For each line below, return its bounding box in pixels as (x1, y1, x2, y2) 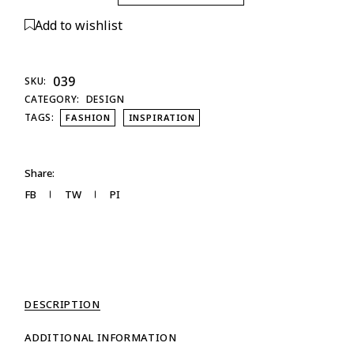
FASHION (66, 111, 111, 123)
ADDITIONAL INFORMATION (24, 330, 177, 345)
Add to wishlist (35, 16, 123, 34)
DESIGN (85, 92, 125, 106)
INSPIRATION (129, 111, 196, 123)
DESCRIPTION (24, 296, 100, 311)
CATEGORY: (24, 92, 80, 106)
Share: (24, 165, 55, 180)
